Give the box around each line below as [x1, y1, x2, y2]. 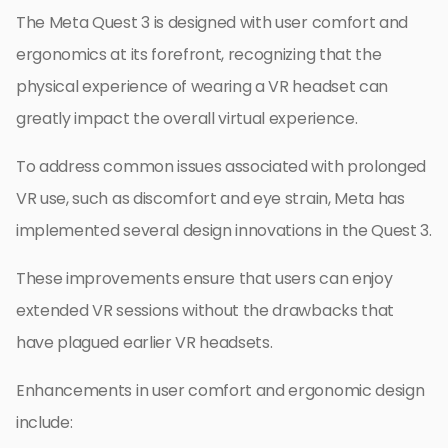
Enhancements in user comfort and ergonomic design [16, 379, 425, 403]
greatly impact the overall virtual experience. [16, 107, 358, 131]
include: [16, 411, 73, 435]
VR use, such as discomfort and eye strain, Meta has [16, 187, 405, 211]
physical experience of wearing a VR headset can [16, 75, 388, 99]
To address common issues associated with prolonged [16, 155, 426, 179]
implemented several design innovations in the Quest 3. [16, 219, 432, 243]
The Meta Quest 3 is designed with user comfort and [16, 11, 408, 35]
